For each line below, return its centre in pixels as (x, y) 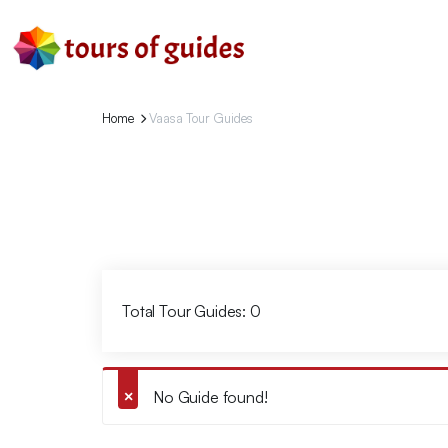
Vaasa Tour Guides (201, 118)
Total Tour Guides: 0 (191, 311)
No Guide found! (210, 397)
